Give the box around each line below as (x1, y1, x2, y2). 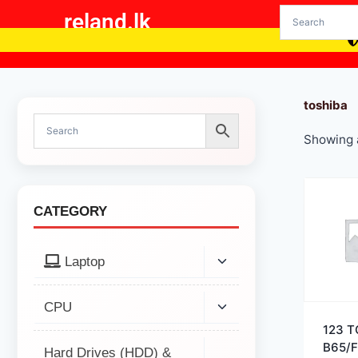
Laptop (60, 253, 105, 269)
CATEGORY (33, 203, 107, 219)
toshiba (303, 97, 348, 113)
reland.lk (64, 8, 152, 35)
